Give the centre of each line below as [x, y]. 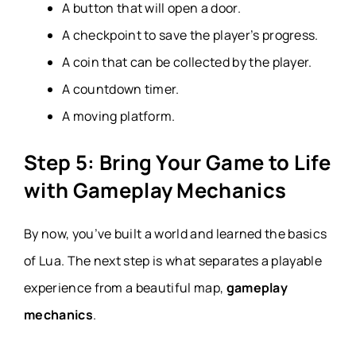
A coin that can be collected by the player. [187, 62]
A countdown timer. [121, 89]
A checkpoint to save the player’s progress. [190, 35]
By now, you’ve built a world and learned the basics [176, 234]
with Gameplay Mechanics [155, 191]
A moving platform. [119, 116]
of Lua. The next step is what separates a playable [173, 261]
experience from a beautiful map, [125, 288]
